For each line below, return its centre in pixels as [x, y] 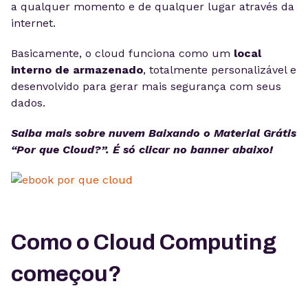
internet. [35, 23]
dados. [30, 103]
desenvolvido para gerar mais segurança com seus [146, 86]
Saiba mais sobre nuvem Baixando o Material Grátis [154, 133]
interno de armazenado [77, 70]
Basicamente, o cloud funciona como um [121, 53]
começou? [68, 274]
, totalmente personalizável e [220, 70]
